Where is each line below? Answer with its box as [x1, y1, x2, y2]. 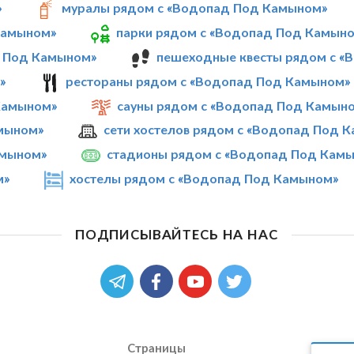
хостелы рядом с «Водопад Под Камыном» [70, 171, 339, 186]
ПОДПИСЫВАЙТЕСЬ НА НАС [74, 226, 278, 243]
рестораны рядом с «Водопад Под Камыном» [66, 73, 351, 88]
